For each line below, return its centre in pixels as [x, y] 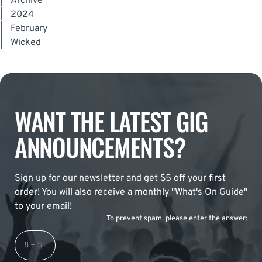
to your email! [43, 207]
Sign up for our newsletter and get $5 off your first [120, 179]
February [29, 29]
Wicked [26, 43]
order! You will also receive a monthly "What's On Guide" [131, 193]
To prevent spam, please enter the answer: [177, 219]
